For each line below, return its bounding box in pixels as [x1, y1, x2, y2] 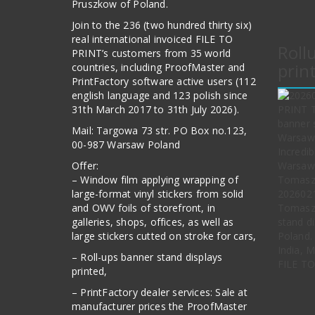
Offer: [72, 159, 99, 172]
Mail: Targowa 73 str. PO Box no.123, [72, 124, 247, 137]
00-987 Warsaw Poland [72, 138, 180, 151]
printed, [72, 264, 108, 278]
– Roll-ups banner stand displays [72, 250, 223, 264]
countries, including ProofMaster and [72, 60, 245, 74]
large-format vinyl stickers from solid [72, 187, 244, 200]
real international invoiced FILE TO [72, 32, 233, 46]
